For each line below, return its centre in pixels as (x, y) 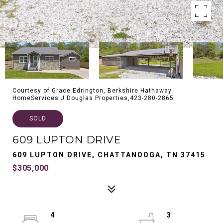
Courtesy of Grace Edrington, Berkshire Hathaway (92, 91)
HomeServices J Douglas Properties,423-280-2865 (93, 98)
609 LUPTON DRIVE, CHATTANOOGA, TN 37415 (109, 155)
